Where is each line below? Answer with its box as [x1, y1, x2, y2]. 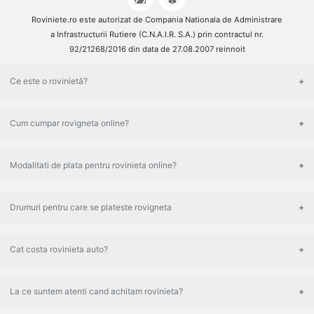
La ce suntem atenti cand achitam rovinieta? [10, 286, 183, 297]
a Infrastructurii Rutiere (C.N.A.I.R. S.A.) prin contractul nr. [50, 29, 264, 40]
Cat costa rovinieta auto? [10, 244, 108, 255]
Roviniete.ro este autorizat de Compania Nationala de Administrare [32, 15, 282, 25]
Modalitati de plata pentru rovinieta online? [10, 160, 177, 171]
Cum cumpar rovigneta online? [10, 118, 129, 129]
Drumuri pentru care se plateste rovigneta [10, 202, 172, 213]
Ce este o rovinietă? [10, 76, 88, 87]
